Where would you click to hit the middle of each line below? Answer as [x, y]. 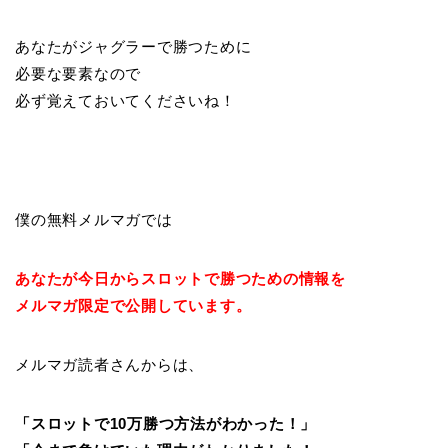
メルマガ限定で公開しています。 [133, 306]
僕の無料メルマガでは [94, 220]
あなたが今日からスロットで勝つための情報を [180, 279]
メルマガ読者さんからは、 [110, 365]
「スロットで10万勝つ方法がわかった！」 [166, 424]
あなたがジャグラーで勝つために [133, 47]
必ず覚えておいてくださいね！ [125, 101]
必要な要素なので [78, 74]
